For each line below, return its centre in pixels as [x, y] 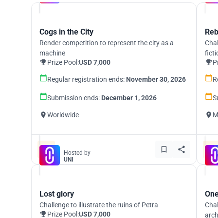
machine [52, 53]
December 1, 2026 [129, 98]
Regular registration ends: [87, 79]
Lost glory [57, 194]
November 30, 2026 [156, 79]
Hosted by [77, 153]
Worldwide [63, 115]
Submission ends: [74, 98]
